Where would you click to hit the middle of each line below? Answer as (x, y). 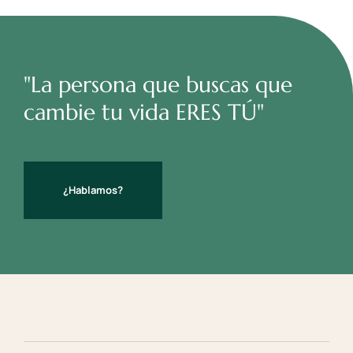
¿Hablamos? (93, 190)
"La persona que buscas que (158, 85)
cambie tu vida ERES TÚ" (144, 113)
